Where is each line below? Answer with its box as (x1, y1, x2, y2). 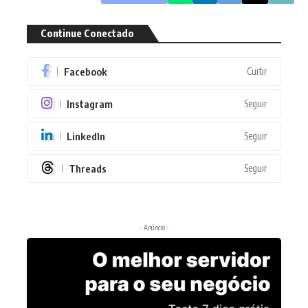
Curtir (247, 65, 267, 78)
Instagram (67, 97, 113, 110)
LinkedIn (67, 129, 105, 142)
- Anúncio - (139, 223, 169, 232)
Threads (69, 162, 107, 175)
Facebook (64, 65, 107, 78)
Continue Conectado (41, 27, 134, 40)
